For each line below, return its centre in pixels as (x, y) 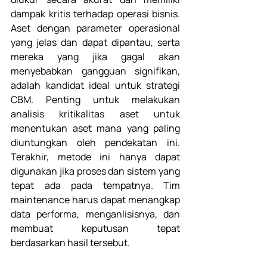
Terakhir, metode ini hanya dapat (95, 157)
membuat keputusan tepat (95, 229)
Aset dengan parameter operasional (95, 28)
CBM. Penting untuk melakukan (95, 100)
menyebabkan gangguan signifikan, (95, 71)
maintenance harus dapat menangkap (95, 200)
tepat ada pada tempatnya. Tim (95, 186)
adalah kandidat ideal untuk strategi (95, 86)
